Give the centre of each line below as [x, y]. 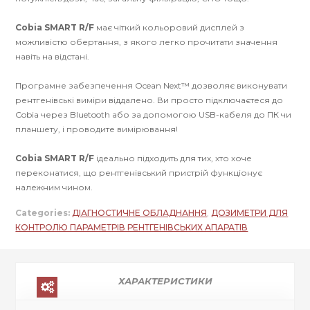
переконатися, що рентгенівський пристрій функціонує [139, 173]
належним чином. [54, 188]
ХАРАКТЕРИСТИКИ [165, 281]
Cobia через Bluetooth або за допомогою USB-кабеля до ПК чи [154, 115]
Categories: [43, 213]
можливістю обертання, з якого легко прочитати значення [147, 42]
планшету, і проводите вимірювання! [97, 129]
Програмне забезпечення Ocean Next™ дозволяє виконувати [152, 86]
